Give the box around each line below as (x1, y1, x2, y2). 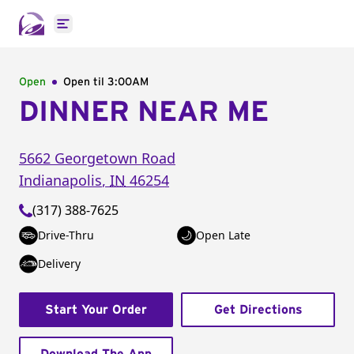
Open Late (196, 228, 250, 243)
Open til (63, 77, 107, 88)
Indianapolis (19, 171, 102, 190)
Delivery (38, 256, 81, 271)
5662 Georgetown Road (19, 149, 175, 168)
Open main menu (62, 23, 167, 41)
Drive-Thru (38, 228, 94, 243)
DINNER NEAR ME (19, 98, 269, 126)
